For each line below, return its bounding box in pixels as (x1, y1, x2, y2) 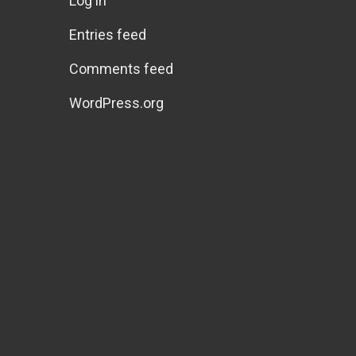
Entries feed (69, 25, 146, 43)
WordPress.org (69, 94, 164, 111)
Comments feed (69, 60, 173, 77)
